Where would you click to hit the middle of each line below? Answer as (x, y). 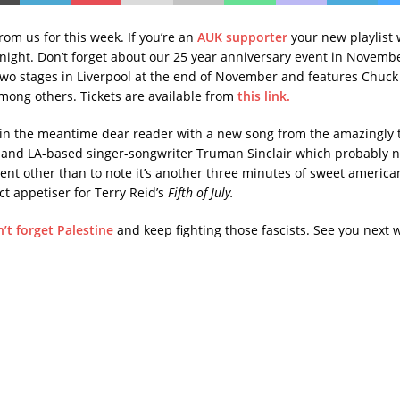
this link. (263, 96)
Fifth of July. (199, 192)
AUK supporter (242, 37)
